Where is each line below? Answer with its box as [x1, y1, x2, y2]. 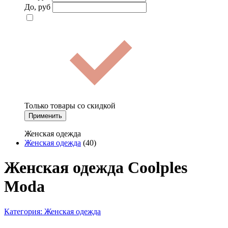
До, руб [24, 2, 50, 11]
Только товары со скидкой [24, 101, 116, 110]
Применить [28, 111, 62, 120]
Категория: [4, 207, 44, 216]
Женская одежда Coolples [4, 158, 187, 177]
